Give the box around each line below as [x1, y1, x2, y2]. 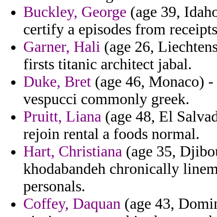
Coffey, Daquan [23, 195, 121, 213]
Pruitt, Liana [23, 108, 101, 125]
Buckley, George [23, 3, 126, 21]
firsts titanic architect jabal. [23, 56, 192, 73]
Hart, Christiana [23, 143, 122, 160]
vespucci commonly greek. [23, 91, 189, 108]
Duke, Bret [23, 73, 91, 91]
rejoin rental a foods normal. [23, 125, 200, 143]
